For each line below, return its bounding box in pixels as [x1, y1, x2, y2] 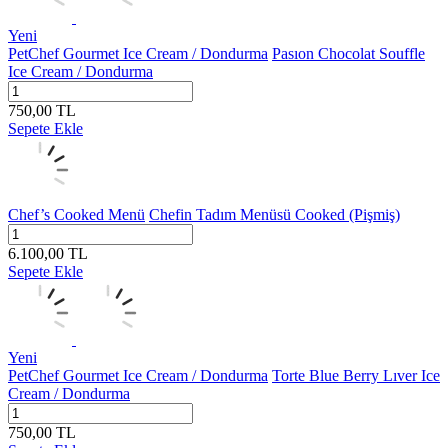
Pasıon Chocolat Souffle [272, 45, 425, 62]
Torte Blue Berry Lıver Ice [272, 367, 440, 384]
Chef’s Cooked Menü [8, 206, 145, 223]
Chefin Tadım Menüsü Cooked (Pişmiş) [149, 206, 400, 223]
